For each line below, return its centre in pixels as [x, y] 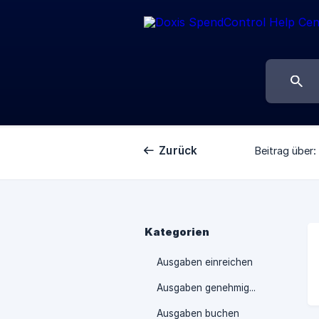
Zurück [178, 151]
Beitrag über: [285, 151]
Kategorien [177, 232]
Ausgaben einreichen [205, 262]
